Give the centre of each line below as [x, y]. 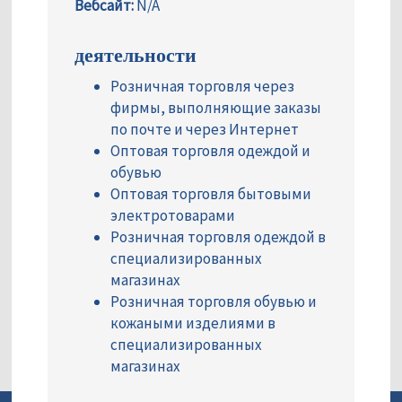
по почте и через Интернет [205, 130]
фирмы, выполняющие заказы [216, 108]
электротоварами [173, 216]
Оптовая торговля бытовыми [211, 194]
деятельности [135, 54]
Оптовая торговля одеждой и [210, 151]
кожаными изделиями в [193, 323]
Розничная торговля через [202, 87]
